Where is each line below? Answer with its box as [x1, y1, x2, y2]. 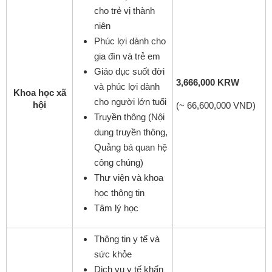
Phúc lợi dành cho [94, 35, 166, 46]
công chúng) [94, 157, 143, 168]
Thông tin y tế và [94, 233, 160, 244]
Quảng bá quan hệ [94, 141, 167, 152]
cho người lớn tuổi [94, 96, 166, 107]
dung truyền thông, [94, 126, 168, 137]
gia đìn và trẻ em [94, 50, 160, 61]
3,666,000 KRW [176, 76, 239, 87]
